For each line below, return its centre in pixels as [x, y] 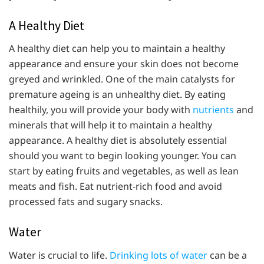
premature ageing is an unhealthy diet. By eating [117, 95]
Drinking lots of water [159, 255]
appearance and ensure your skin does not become [124, 64]
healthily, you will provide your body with [101, 110]
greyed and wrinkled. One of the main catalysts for [122, 79]
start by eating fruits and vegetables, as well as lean [124, 171]
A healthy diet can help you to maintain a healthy [117, 49]
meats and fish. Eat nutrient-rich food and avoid [115, 187]
